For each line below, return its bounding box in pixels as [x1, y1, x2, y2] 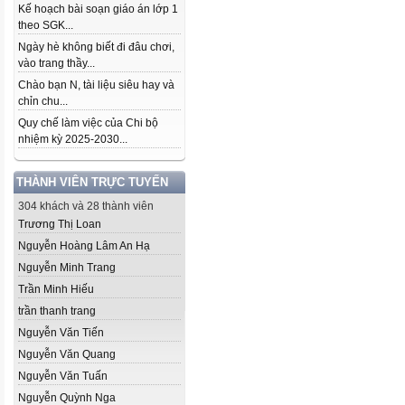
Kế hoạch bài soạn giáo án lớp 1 [18, 3, 178, 15]
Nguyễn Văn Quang [18, 348, 116, 361]
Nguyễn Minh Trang [18, 261, 116, 274]
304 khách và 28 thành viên [18, 200, 154, 212]
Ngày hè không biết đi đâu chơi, [18, 41, 174, 53]
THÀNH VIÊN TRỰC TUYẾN [16, 175, 168, 189]
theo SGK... [18, 19, 73, 32]
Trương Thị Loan [18, 218, 101, 231]
